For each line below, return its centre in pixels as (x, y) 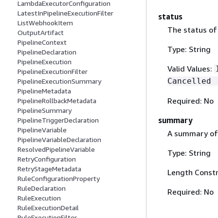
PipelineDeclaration (47, 52)
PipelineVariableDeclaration (59, 140)
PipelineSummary (45, 110)
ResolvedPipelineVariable (56, 149)
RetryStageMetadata (49, 169)
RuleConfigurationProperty (59, 179)
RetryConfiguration (47, 159)
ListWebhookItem (45, 23)
